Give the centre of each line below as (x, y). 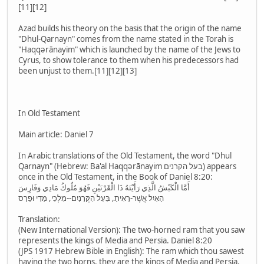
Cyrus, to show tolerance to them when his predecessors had (128, 60)
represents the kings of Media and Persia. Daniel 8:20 (115, 241)
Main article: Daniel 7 (56, 135)
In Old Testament (49, 113)
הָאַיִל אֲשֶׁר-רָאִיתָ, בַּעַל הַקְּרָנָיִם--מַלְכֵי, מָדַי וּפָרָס (91, 198)
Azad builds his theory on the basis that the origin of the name (130, 29)
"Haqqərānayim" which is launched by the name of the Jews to (129, 50)
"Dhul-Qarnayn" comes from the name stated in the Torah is (126, 39)
